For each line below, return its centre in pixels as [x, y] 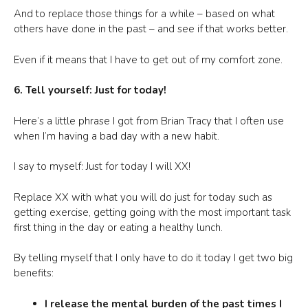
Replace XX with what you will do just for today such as [143, 197]
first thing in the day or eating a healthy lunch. [118, 227]
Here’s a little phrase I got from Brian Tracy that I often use [149, 121]
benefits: [34, 273]
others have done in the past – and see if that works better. [152, 29]
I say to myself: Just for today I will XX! [102, 166]
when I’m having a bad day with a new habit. [117, 136]
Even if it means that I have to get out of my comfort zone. [148, 59]
